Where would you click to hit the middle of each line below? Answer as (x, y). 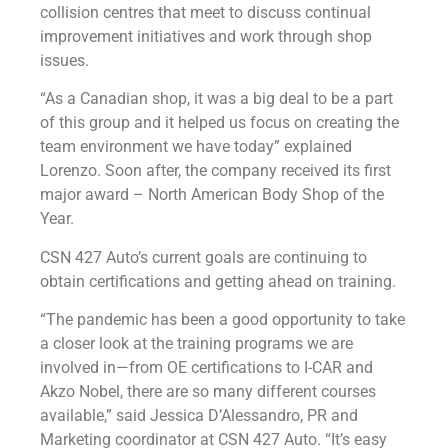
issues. (64, 60)
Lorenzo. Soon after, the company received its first (215, 171)
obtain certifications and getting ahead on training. (218, 281)
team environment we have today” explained (196, 147)
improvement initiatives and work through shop (206, 36)
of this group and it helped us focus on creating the (219, 123)
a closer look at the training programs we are (196, 343)
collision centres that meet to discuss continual (205, 12)
